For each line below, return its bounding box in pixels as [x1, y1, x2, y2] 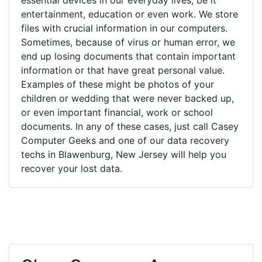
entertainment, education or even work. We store [21, 8, 238, 20]
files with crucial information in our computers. [21, 22, 227, 34]
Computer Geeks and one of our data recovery [21, 134, 229, 146]
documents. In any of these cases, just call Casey [21, 120, 239, 132]
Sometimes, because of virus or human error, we [21, 36, 235, 48]
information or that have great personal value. [21, 64, 225, 76]
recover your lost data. [21, 162, 122, 174]
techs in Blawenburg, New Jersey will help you [21, 148, 226, 160]
